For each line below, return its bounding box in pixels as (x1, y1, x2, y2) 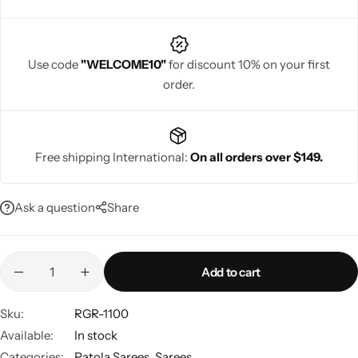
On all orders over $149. (190, 149, 323, 165)
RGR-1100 (74, 306, 129, 322)
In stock (74, 328, 117, 344)
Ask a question (14, 200, 95, 216)
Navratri (72, 103, 120, 120)
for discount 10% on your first (169, 57, 330, 73)
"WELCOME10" (81, 57, 169, 73)
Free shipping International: (35, 149, 190, 165)
